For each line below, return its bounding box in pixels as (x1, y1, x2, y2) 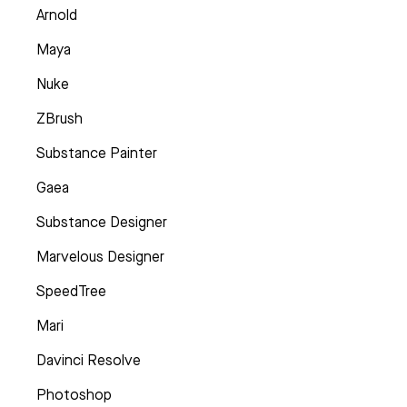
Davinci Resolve (36, 351, 141, 371)
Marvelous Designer (36, 247, 164, 267)
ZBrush (36, 109, 83, 129)
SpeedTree (36, 282, 106, 302)
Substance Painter (36, 144, 157, 164)
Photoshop (36, 385, 112, 405)
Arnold (36, 5, 77, 25)
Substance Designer (36, 213, 167, 233)
